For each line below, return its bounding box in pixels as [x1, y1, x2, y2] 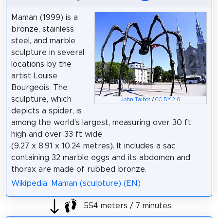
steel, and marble [11, 37, 75, 45]
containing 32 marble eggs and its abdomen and [11, 154, 190, 162]
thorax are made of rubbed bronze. [11, 165, 146, 174]
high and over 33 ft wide [11, 130, 102, 139]
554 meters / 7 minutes [81, 202, 171, 210]
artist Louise [11, 72, 57, 80]
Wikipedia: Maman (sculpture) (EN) [11, 180, 141, 188]
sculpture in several [11, 49, 84, 57]
